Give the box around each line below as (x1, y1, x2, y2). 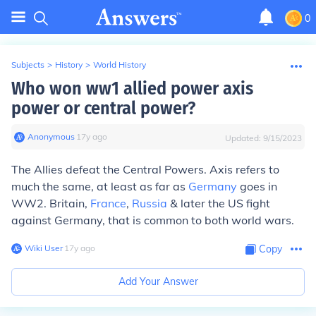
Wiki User (25, 243, 63, 253)
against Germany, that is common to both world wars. (11, 213, 294, 227)
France (90, 196, 126, 210)
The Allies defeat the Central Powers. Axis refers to (11, 162, 279, 176)
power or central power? (11, 97, 195, 119)
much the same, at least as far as (11, 179, 188, 193)
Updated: (225, 133, 263, 143)
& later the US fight (167, 196, 270, 210)
